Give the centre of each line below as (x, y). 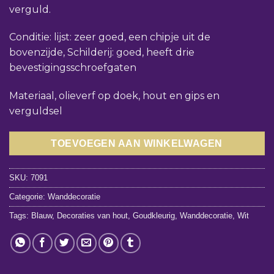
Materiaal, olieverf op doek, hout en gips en (114, 96)
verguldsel (36, 111)
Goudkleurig (154, 215)
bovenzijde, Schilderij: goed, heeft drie (102, 53)
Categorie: (28, 196)
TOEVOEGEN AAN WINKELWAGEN (137, 143)
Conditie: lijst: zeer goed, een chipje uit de (110, 37)
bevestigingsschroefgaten (73, 68)
